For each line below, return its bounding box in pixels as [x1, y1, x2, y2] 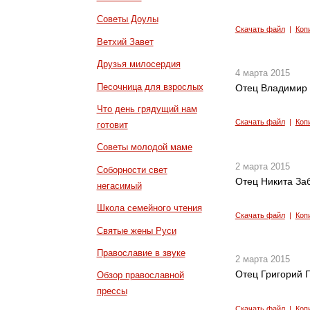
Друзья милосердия [96, 59, 181, 70]
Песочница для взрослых [96, 81, 203, 92]
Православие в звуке [96, 247, 185, 258]
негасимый [96, 180, 142, 191]
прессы [96, 286, 127, 297]
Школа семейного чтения [96, 203, 202, 214]
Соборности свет [96, 164, 167, 175]
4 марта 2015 [235, 68, 290, 79]
